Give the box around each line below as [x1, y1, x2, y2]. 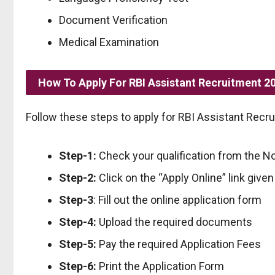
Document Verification [59, 13, 168, 26]
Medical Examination [59, 35, 159, 48]
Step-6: [59, 259, 96, 273]
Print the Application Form [96, 259, 224, 273]
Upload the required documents [99, 215, 252, 228]
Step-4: [59, 215, 99, 228]
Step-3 [59, 193, 93, 206]
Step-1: [59, 149, 96, 162]
